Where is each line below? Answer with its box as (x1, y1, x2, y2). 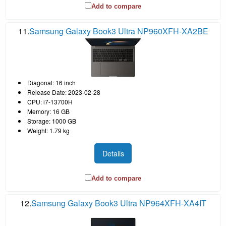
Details (102, 147, 124, 158)
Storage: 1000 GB (27, 116, 76, 125)
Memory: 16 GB (27, 106, 70, 116)
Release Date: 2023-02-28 (27, 87, 100, 96)
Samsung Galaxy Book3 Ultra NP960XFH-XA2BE (29, 25, 208, 37)
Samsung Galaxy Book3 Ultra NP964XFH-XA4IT (31, 197, 206, 209)
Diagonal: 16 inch (27, 78, 76, 87)
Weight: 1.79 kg (27, 126, 70, 135)
